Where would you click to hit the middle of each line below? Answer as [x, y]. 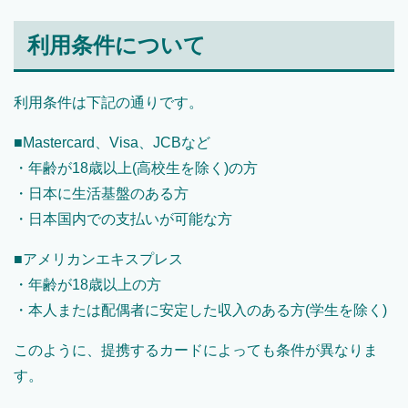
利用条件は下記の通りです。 [108, 103]
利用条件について [117, 46]
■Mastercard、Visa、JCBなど [112, 143]
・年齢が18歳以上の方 [87, 285]
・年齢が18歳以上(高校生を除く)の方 [136, 168]
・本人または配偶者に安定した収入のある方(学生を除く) [200, 311]
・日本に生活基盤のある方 [101, 194]
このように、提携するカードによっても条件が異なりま [196, 351]
